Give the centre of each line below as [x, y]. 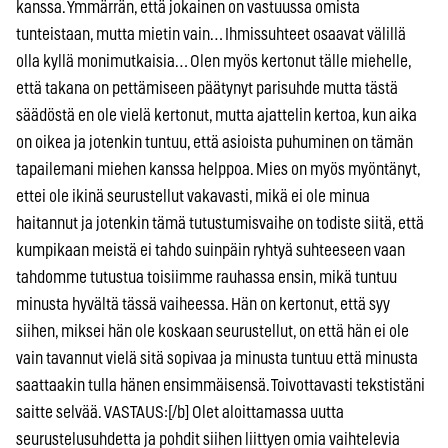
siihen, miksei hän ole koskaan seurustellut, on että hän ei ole [212, 331]
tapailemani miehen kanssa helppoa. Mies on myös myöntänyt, [218, 169]
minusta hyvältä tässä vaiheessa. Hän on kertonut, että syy [203, 304]
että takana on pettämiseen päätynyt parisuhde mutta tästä [207, 88]
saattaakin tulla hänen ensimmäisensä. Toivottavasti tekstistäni [220, 385]
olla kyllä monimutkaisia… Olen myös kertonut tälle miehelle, [213, 61]
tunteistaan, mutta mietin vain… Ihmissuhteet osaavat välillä [211, 34]
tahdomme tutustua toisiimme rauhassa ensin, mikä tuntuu [206, 277]
